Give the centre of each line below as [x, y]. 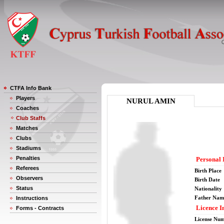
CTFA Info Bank [31, 88]
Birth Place [208, 170]
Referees [27, 168]
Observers [29, 178]
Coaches [27, 108]
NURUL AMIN [151, 101]
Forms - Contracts [40, 208]
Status [24, 188]
